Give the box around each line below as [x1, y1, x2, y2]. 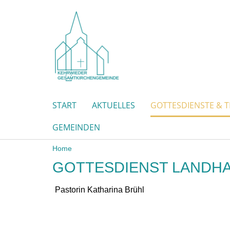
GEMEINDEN [52, 122, 100, 133]
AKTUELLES [92, 100, 135, 111]
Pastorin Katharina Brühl [55, 185, 144, 195]
